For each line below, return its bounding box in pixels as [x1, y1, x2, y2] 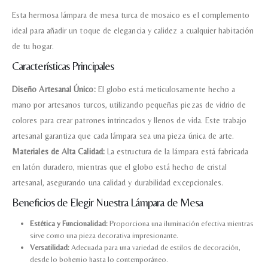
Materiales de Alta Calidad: [12, 147, 105, 157]
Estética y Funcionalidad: [29, 219, 108, 229]
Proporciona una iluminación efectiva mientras [107, 219, 254, 229]
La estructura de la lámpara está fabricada [104, 147, 248, 157]
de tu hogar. [12, 41, 54, 51]
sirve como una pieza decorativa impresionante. [29, 231, 178, 240]
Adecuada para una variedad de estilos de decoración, [69, 243, 240, 252]
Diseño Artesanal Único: [12, 84, 96, 95]
